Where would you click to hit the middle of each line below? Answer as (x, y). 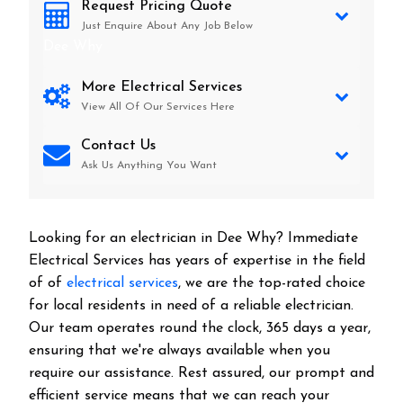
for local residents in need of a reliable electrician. (191, 306)
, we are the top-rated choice (272, 283)
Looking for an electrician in (123, 238)
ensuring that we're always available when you (179, 351)
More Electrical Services (161, 87)
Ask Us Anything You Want (149, 166)
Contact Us (118, 146)
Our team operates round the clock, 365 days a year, (200, 328)
